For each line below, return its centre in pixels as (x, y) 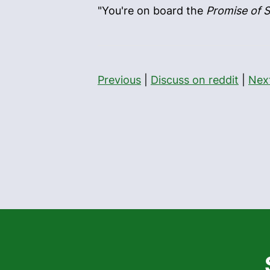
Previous (119, 80)
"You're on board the (152, 10)
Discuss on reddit (195, 80)
